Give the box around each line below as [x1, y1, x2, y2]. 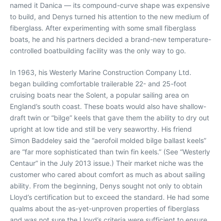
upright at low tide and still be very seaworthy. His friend [10, 125, 192, 133]
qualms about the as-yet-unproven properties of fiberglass [10, 204, 199, 213]
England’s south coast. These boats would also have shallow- [10, 102, 206, 110]
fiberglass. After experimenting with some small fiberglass [10, 24, 196, 32]
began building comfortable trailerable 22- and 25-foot [10, 79, 186, 88]
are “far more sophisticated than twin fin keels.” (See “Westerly [10, 147, 210, 156]
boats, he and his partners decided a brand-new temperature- [10, 35, 211, 43]
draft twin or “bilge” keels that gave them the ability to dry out [10, 113, 209, 122]
